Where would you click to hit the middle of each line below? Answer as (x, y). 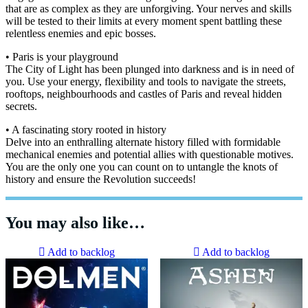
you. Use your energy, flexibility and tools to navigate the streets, (146, 82)
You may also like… (75, 223)
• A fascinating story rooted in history (86, 130)
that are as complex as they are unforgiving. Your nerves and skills (148, 9)
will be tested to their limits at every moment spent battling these (144, 21)
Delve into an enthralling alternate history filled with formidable (143, 142)
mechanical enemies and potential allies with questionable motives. (150, 155)
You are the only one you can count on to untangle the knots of (142, 167)
